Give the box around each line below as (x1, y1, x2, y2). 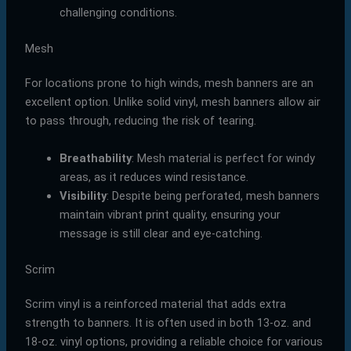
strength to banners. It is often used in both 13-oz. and (24, 315, 311, 330)
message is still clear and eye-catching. (59, 226, 262, 241)
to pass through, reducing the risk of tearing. (24, 114, 256, 128)
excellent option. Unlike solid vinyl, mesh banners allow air (24, 95, 320, 110)
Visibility (59, 188, 107, 203)
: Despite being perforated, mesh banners (106, 188, 320, 203)
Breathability (59, 150, 132, 165)
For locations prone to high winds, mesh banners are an (24, 76, 313, 91)
